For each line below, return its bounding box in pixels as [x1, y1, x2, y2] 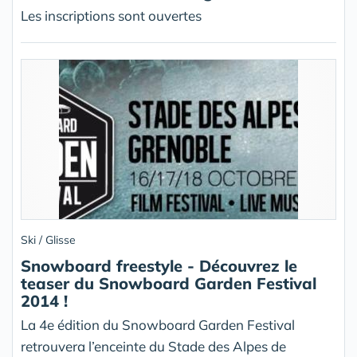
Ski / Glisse [21, 233, 76, 247]
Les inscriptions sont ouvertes [21, 7, 202, 24]
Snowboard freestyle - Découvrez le [21, 256, 297, 276]
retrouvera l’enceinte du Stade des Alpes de [21, 338, 286, 355]
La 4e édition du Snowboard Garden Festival [21, 316, 295, 333]
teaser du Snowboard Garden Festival [21, 273, 316, 293]
